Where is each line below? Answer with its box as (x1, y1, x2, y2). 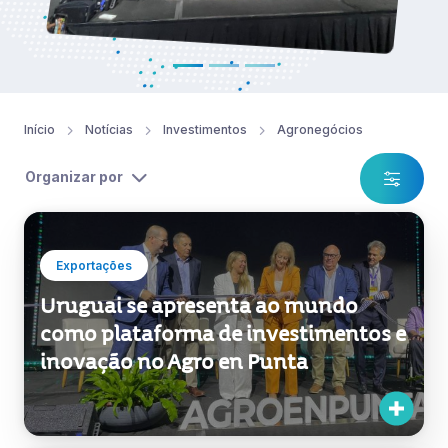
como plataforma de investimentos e (40, 230, 406, 257)
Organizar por (25, 77, 123, 95)
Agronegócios (277, 31, 363, 47)
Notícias (85, 31, 133, 47)
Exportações (56, 167, 132, 183)
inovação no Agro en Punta (40, 258, 308, 285)
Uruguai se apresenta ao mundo (40, 202, 358, 229)
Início (24, 31, 55, 47)
